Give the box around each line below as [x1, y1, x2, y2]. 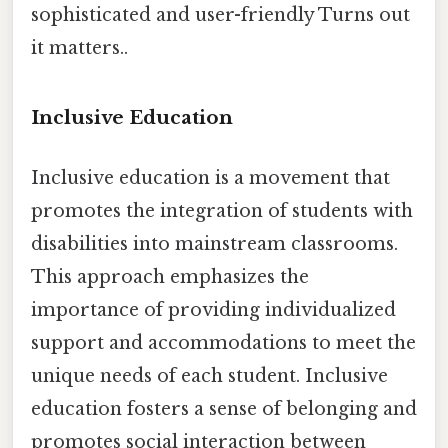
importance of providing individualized [31, 298, 396, 321]
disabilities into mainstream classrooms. [31, 232, 398, 255]
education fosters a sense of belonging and [31, 397, 417, 420]
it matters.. [31, 36, 128, 59]
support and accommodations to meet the [31, 331, 416, 354]
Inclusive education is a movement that [31, 166, 390, 189]
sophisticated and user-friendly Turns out [31, 3, 410, 26]
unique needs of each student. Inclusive [31, 364, 388, 387]
